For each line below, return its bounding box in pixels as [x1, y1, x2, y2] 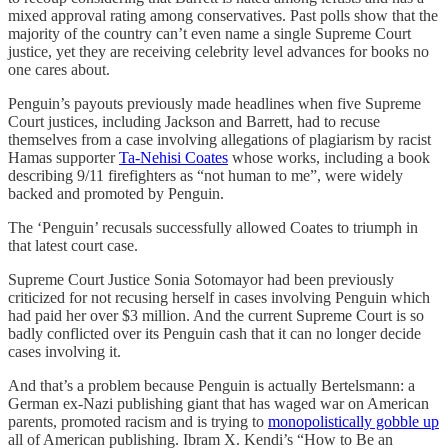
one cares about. [8, 60, 110, 78]
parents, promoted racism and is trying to [8, 412, 268, 430]
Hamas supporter [8, 148, 119, 166]
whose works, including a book [228, 148, 430, 166]
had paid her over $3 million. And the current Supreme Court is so [8, 306, 424, 324]
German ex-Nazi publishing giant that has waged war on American [8, 394, 429, 412]
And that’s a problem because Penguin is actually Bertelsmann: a [8, 376, 415, 394]
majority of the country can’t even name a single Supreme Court [8, 24, 411, 42]
